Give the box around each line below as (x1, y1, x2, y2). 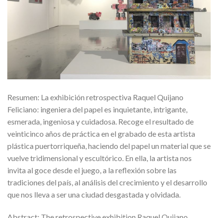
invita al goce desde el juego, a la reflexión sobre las (7, 165, 177, 175)
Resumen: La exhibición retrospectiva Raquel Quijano (7, 92, 183, 102)
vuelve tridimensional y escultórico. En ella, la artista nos (7, 153, 192, 163)
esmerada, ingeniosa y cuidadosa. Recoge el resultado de (7, 117, 194, 127)
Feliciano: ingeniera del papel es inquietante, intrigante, (7, 105, 187, 114)
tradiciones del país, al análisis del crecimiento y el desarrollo (7, 178, 207, 187)
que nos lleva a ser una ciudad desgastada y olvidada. (7, 190, 182, 200)
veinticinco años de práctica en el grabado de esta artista (7, 129, 195, 139)
